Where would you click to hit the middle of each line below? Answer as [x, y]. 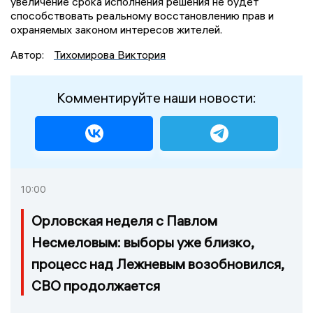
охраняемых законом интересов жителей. [116, 30]
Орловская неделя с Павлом [124, 221]
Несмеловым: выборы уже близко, [143, 242]
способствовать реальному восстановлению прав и [142, 16]
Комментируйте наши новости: [156, 98]
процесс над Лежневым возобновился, [158, 264]
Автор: [29, 55]
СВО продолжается [96, 286]
